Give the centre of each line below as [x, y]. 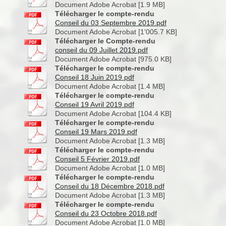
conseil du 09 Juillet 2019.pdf [101, 50]
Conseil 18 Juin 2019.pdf [95, 77]
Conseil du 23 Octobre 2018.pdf [106, 213]
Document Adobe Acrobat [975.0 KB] [113, 59]
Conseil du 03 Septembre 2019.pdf [111, 23]
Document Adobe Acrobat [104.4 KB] [113, 114]
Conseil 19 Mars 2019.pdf [96, 132]
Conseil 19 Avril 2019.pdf [95, 104]
